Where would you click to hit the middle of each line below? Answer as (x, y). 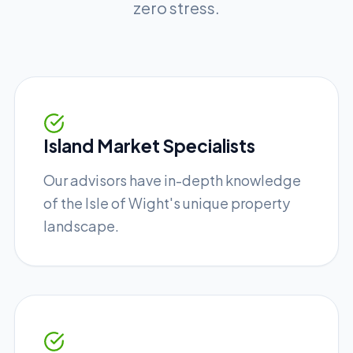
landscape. (81, 226)
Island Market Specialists (149, 145)
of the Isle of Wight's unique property (167, 203)
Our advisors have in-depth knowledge (172, 180)
